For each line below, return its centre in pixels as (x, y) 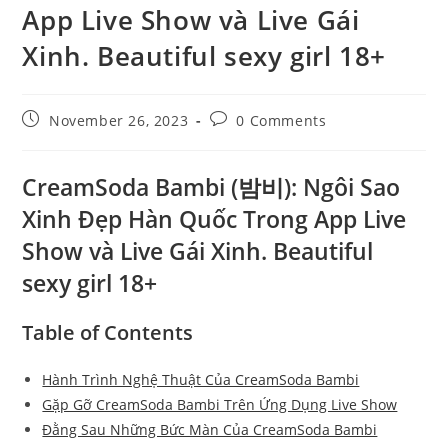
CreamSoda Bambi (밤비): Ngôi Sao (211, 187)
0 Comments (281, 121)
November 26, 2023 (119, 121)
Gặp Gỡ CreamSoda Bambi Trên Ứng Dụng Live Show (220, 405)
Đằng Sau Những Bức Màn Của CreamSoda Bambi (210, 430)
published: (60, 138)
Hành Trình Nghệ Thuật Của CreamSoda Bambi (201, 380)
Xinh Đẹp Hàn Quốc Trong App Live (214, 219)
